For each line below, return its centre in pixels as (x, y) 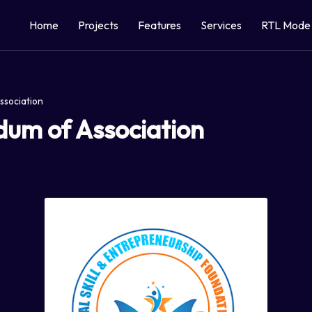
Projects (98, 25)
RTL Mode (286, 25)
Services (221, 25)
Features (159, 25)
